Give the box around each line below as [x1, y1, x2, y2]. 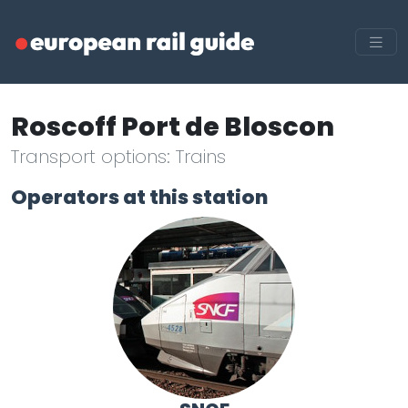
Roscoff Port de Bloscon [11, 107, 334, 145]
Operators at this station [11, 182, 268, 211]
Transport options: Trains [11, 143, 226, 169]
